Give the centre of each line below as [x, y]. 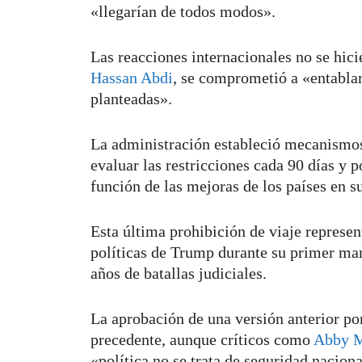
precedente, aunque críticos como [202, 339]
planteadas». [133, 98]
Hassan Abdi [132, 77]
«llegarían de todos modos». [183, 11]
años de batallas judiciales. [181, 273]
